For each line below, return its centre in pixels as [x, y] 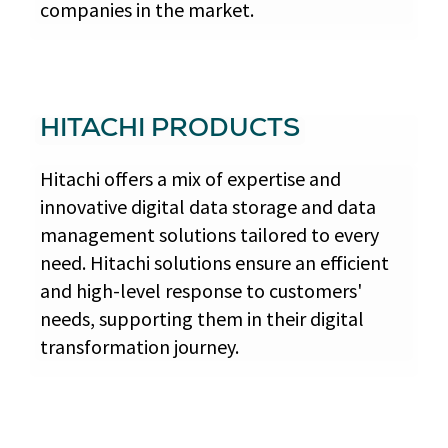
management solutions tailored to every [209, 234]
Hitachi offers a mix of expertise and [190, 178]
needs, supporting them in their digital [202, 318]
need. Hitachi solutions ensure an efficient [214, 262]
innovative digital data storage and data [208, 206]
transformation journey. [139, 346]
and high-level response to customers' [201, 290]
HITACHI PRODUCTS [170, 131]
